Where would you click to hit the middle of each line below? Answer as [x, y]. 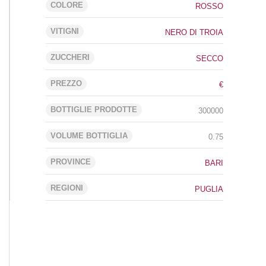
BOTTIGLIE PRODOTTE [94, 110]
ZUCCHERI [70, 57]
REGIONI [67, 188]
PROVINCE [71, 162]
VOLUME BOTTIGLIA [89, 136]
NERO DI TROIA [194, 32]
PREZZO [66, 83]
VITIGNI [65, 31]
